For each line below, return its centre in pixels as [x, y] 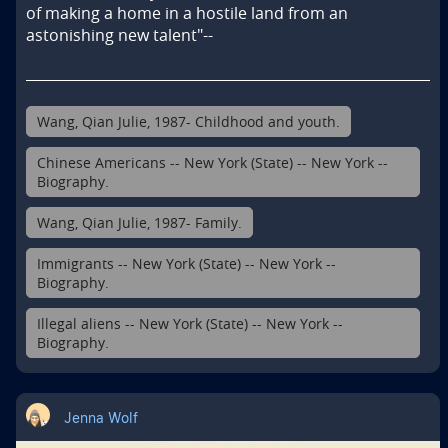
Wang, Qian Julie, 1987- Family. [139, 223]
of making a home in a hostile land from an [187, 13]
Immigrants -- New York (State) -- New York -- [186, 264]
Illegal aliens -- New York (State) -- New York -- [190, 324]
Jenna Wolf [101, 417]
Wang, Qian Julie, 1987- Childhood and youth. [188, 122]
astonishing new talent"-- [119, 35]
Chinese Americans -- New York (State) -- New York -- [212, 163]
